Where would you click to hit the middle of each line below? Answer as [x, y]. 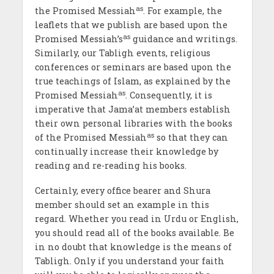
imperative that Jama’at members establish [132, 109]
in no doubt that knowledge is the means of [133, 246]
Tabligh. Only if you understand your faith [129, 261]
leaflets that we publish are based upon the [131, 24]
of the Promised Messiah [91, 137]
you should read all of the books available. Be [134, 232]
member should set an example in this [122, 204]
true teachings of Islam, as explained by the [132, 81]
